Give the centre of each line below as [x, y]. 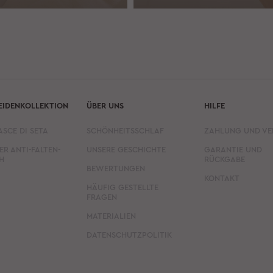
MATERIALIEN [111, 216]
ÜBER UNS [105, 105]
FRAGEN [101, 197]
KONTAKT [222, 178]
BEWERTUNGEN [115, 168]
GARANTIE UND [233, 149]
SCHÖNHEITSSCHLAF [125, 130]
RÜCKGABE [225, 159]
